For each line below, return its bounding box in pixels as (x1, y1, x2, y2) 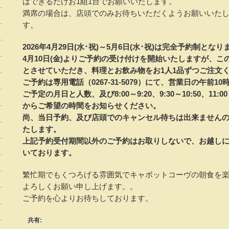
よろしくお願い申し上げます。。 (22, 182, 138, 191)
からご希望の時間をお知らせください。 (22, 101, 161, 110)
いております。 (22, 148, 76, 157)
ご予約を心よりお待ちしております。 (22, 194, 153, 202)
